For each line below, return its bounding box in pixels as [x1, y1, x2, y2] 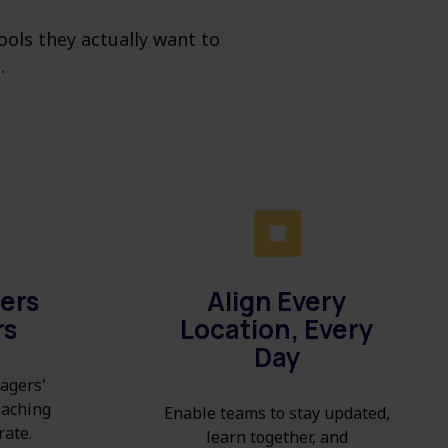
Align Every [207, 283, 347, 320]
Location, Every [180, 311, 374, 348]
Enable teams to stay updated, [164, 402, 390, 425]
